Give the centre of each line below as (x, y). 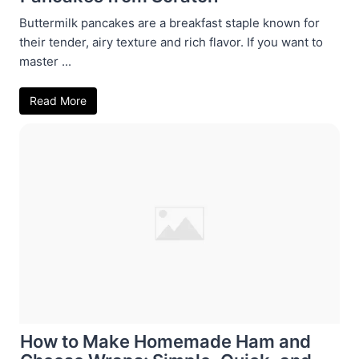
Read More (58, 100)
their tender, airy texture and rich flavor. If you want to (171, 42)
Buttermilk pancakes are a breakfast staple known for (169, 22)
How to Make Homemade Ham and (165, 341)
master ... (45, 61)
